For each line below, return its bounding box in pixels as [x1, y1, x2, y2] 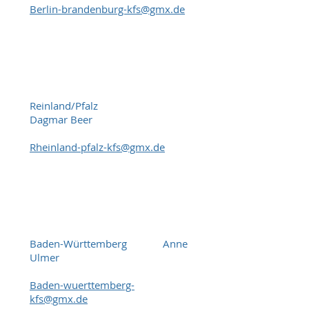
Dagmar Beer [30, 112, 95, 126]
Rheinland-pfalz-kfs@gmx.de [30, 140, 165, 154]
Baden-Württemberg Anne [30, 237, 188, 250]
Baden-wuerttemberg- [30, 278, 134, 292]
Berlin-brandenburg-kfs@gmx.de [30, 2, 185, 16]
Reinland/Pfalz [30, 99, 159, 112]
